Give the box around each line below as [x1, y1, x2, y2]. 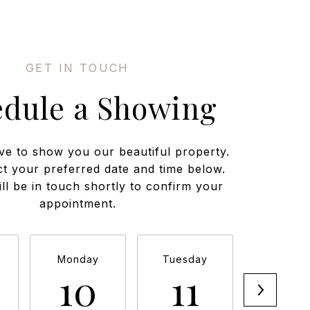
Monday [57, 253, 99, 265]
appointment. [39, 197, 116, 210]
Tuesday [163, 253, 208, 265]
